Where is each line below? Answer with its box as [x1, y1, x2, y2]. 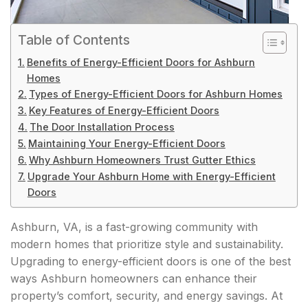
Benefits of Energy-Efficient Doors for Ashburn [26, 56, 255, 68]
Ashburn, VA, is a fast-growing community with [10, 220, 258, 234]
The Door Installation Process [29, 121, 175, 133]
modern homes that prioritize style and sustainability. [10, 237, 283, 251]
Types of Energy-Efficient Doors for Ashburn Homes [28, 88, 283, 100]
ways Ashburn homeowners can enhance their [10, 272, 257, 285]
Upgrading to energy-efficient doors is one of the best [10, 254, 291, 268]
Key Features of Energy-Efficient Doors [28, 104, 219, 116]
